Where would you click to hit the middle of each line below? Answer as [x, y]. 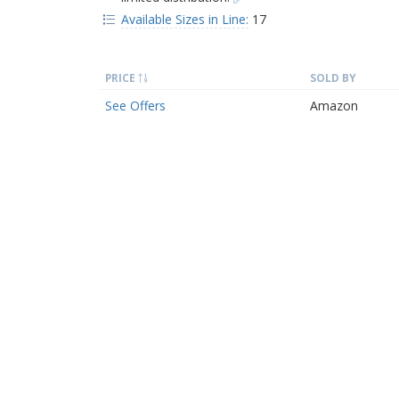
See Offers [135, 106]
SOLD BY [333, 77]
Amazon [334, 106]
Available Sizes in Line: [184, 19]
